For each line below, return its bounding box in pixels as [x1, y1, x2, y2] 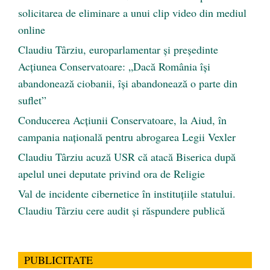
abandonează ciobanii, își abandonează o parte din [18, 75, 237, 90]
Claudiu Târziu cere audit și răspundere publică [18, 202, 225, 218]
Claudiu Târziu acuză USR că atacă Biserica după [18, 149, 236, 164]
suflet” [18, 92, 46, 107]
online [18, 22, 45, 37]
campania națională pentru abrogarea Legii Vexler [18, 129, 236, 144]
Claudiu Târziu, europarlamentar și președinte [18, 42, 218, 57]
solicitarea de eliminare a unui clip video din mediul [18, 5, 246, 20]
